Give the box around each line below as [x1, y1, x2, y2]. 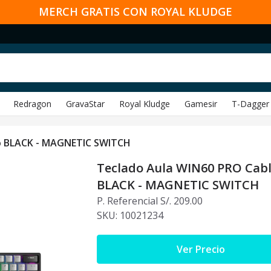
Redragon [13, 97, 51, 109]
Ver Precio [177, 243, 226, 256]
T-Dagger [232, 97, 269, 109]
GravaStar [66, 97, 105, 109]
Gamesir [184, 97, 217, 109]
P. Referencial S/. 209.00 [97, 194, 203, 207]
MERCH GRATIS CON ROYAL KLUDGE [39, 4, 232, 19]
